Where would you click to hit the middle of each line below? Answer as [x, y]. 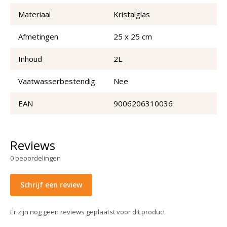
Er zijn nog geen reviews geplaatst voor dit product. [88, 212]
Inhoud [30, 59]
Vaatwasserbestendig [57, 81]
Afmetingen [38, 36]
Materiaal [34, 14]
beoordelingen [38, 158]
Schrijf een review [51, 184]
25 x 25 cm [133, 36]
